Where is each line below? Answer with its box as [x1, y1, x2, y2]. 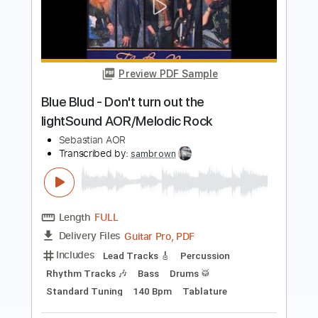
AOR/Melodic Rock [45, 35, 166, 54]
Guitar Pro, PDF [138, 163, 216, 180]
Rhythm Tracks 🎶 [200, 187, 292, 201]
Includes [62, 185, 106, 201]
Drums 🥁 [86, 207, 132, 221]
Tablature [202, 227, 253, 241]
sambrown [145, 75, 196, 87]
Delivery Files [65, 163, 134, 180]
